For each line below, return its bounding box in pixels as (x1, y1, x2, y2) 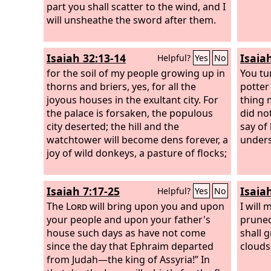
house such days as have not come (47, 226, 206, 240)
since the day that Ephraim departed (47, 239, 214, 253)
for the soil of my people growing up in (47, 66, 225, 80)
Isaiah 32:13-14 (47, 51, 126, 65)
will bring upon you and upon (87, 199, 224, 213)
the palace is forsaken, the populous (47, 106, 213, 120)
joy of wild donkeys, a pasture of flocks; (47, 146, 227, 160)
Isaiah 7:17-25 (47, 184, 120, 198)
